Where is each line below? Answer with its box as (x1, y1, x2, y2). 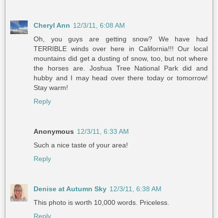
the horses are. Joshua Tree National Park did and (34, 64, 208, 73)
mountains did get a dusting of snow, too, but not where (34, 54, 208, 63)
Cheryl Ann (34, 21, 70, 30)
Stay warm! (34, 84, 68, 92)
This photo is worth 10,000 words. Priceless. (34, 199, 169, 207)
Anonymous (34, 127, 74, 136)
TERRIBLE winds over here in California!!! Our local (34, 45, 208, 53)
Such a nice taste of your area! (34, 141, 128, 149)
